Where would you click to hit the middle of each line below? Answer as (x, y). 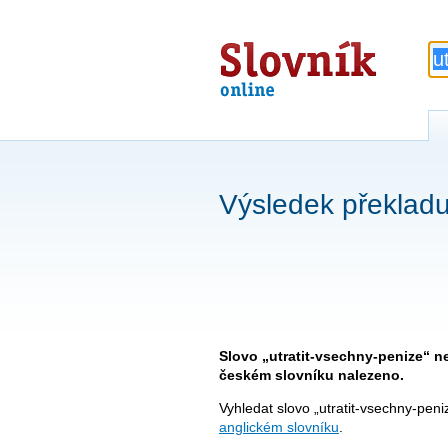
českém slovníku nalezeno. (311, 374)
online (255, 74)
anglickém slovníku (279, 426)
